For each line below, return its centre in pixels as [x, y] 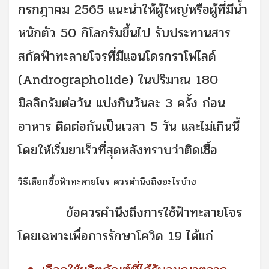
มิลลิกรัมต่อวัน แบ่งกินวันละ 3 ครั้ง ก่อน [122, 103]
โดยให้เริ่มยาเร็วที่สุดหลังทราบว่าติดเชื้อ [118, 150]
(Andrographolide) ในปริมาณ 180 [118, 80]
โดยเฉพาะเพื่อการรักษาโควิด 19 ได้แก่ [116, 236]
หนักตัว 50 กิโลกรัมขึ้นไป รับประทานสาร [124, 33]
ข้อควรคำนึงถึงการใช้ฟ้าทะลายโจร [130, 212]
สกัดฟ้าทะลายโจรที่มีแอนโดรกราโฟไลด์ [117, 56]
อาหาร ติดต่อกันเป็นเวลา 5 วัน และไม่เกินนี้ [129, 126]
